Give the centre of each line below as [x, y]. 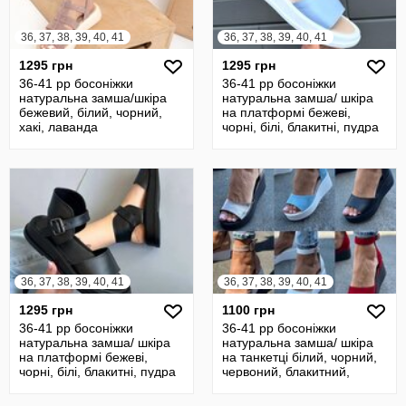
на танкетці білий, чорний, [300, 357]
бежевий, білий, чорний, [91, 112]
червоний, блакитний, [286, 372]
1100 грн [248, 310]
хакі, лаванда [58, 127]
